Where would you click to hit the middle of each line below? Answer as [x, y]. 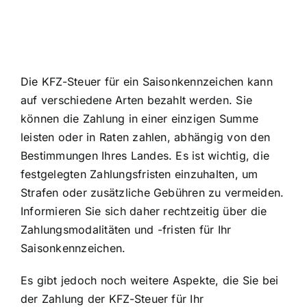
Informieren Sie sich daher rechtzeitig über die [144, 211]
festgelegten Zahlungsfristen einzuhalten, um [139, 174]
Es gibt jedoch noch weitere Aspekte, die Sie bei [150, 281]
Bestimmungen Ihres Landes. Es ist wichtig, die [145, 156]
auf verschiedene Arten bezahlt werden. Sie [137, 100]
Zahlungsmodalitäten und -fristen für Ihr [126, 230]
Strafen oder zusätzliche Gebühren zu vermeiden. [152, 193]
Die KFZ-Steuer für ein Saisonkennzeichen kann [147, 82]
